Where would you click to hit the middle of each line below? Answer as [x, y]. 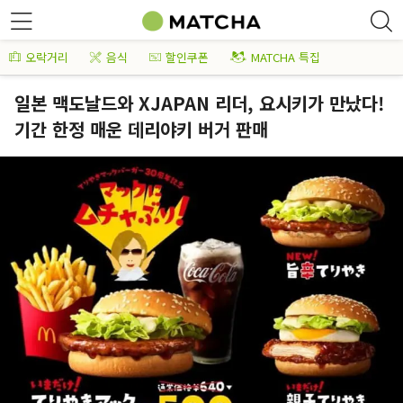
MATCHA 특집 [286, 57]
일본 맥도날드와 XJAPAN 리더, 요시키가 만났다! [199, 103]
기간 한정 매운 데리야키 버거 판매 [141, 129]
